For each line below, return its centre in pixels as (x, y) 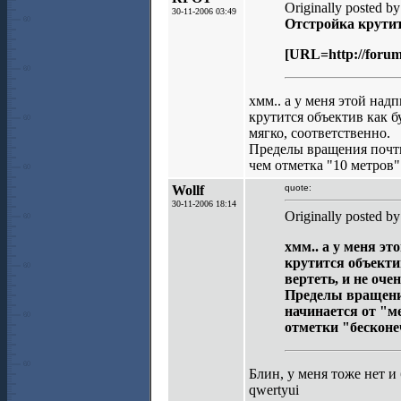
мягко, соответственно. (320, 133)
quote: (298, 188)
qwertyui (274, 390)
